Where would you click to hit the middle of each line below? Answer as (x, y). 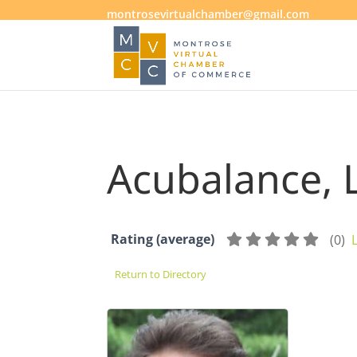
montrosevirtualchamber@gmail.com (208, 14)
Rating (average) (163, 239)
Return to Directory (161, 275)
